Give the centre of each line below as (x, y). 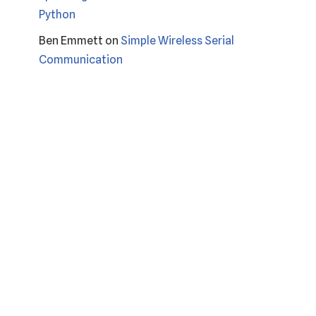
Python (57, 14)
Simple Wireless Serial (177, 40)
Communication (81, 59)
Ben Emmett (71, 40)
